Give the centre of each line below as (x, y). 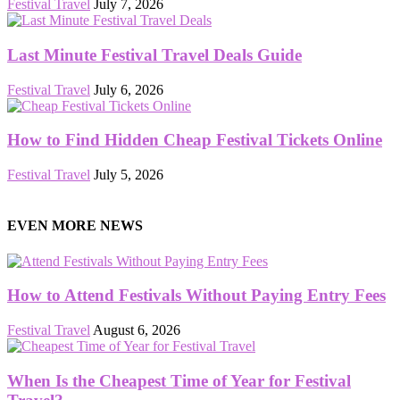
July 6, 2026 (129, 89)
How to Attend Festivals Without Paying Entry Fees (196, 296)
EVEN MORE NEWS (75, 226)
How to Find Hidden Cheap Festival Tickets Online (195, 140)
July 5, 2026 (129, 175)
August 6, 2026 (137, 330)
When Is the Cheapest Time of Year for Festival (179, 380)
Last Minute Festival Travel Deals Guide (154, 54)
